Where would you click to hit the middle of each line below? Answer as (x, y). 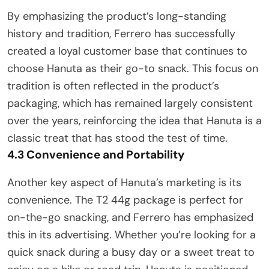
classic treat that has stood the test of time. (117, 138)
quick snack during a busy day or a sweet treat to (131, 252)
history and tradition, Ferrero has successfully (121, 33)
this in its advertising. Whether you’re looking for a (131, 234)
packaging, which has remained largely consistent (130, 103)
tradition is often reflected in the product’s (113, 86)
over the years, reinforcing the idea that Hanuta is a (134, 120)
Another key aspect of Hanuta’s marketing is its (124, 182)
